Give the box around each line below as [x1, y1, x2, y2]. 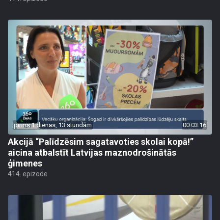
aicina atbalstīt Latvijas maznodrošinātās [8, 147, 176, 158]
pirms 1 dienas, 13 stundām [14, 121, 92, 129]
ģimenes [8, 158, 42, 168]
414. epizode [8, 170, 48, 178]
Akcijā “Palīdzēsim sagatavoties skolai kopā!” [8, 137, 193, 147]
